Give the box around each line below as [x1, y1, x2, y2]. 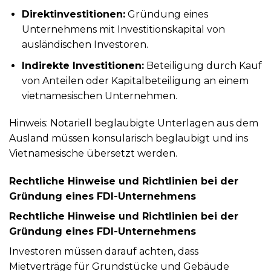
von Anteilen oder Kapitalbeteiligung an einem [21, 74, 249, 87]
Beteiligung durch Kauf [143, 59, 262, 71]
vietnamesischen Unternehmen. [21, 90, 177, 102]
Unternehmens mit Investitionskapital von [21, 23, 225, 35]
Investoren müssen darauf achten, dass [9, 246, 198, 258]
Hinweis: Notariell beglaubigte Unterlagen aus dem [9, 117, 258, 129]
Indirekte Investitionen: [21, 59, 144, 71]
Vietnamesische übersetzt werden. [9, 148, 177, 160]
